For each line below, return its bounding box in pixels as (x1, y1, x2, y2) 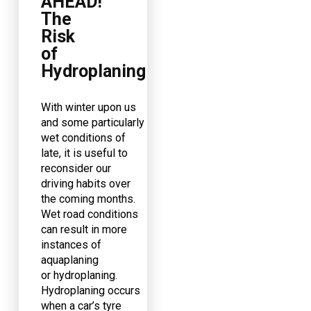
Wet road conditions (40, 207, 138, 221)
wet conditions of (40, 131, 126, 144)
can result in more (40, 222, 127, 236)
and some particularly (40, 115, 144, 129)
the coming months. (40, 192, 138, 205)
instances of (40, 237, 101, 251)
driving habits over (40, 176, 131, 190)
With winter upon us (40, 100, 136, 114)
